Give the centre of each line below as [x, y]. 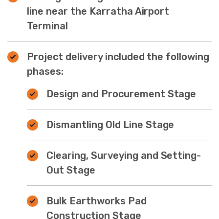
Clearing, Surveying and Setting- [124, 155]
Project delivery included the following [118, 56]
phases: [45, 71]
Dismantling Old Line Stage [110, 124]
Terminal [47, 26]
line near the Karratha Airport [98, 11]
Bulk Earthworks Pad [97, 201]
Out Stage [71, 170]
